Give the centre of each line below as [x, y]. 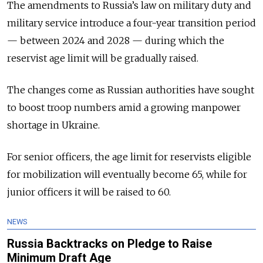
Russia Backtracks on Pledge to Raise [109, 244]
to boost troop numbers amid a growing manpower [124, 108]
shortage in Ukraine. [55, 125]
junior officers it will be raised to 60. [89, 192]
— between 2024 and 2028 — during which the [116, 41]
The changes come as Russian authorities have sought [131, 90]
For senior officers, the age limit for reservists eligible [129, 157]
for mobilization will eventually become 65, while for [127, 175]
